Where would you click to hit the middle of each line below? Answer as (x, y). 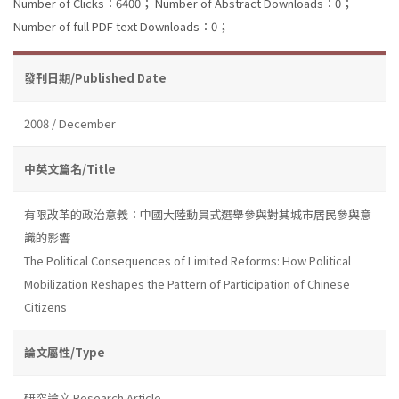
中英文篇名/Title (70, 168)
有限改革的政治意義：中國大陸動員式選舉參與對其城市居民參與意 (198, 214)
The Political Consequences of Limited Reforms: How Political (187, 260)
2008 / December (70, 123)
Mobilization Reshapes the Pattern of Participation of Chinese (187, 283)
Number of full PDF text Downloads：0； (121, 26)
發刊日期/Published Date (95, 77)
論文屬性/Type (65, 352)
